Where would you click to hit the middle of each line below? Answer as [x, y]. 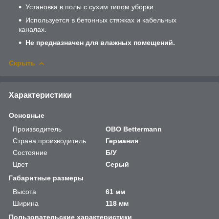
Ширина [26, 203]
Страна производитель [49, 141]
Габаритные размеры [46, 178]
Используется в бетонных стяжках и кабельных [101, 20]
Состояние [30, 152]
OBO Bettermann [134, 129]
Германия [122, 141]
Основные [27, 115]
